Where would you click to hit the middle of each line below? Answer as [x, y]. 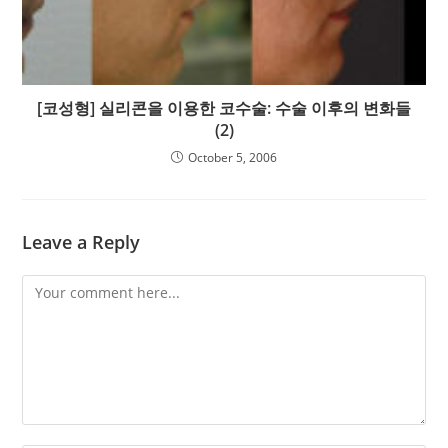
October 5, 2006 [232, 157]
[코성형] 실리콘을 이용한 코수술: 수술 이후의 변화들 [224, 107]
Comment [54, 286]
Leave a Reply [81, 241]
